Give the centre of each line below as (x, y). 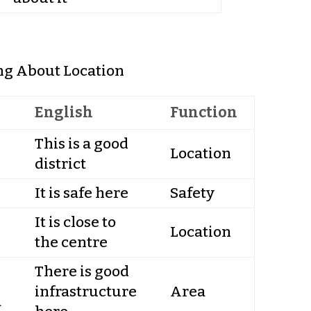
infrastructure (85, 292)
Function (203, 112)
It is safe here (81, 193)
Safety (192, 193)
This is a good (81, 144)
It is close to (75, 222)
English (64, 112)
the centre (71, 242)
